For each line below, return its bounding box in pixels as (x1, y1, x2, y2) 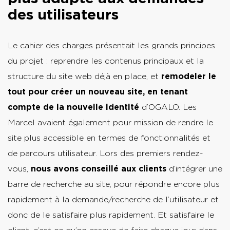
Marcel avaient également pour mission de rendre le (8, 118, 213, 128)
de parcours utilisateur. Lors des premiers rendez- (8, 148, 203, 159)
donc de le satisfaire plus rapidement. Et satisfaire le (8, 210, 214, 220)
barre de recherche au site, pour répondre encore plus (8, 179, 220, 189)
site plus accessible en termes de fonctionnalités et (8, 133, 210, 143)
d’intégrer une (166, 164, 222, 174)
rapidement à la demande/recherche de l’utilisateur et (8, 195, 219, 205)
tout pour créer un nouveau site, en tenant (8, 87, 188, 97)
